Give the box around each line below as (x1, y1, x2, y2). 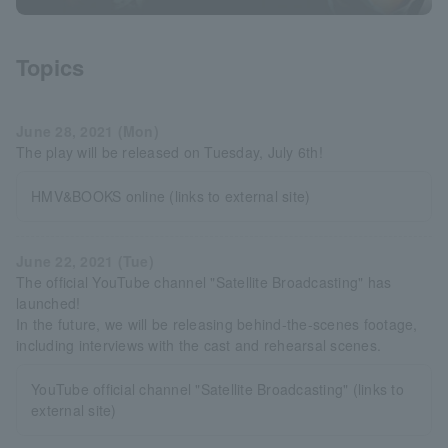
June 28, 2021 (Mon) (16, 120, 159, 141)
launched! (16, 292, 81, 313)
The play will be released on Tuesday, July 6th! (16, 141, 323, 162)
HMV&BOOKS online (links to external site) (31, 185, 311, 206)
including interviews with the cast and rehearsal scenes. (16, 334, 382, 355)
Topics (16, 50, 85, 83)
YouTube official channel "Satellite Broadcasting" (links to (31, 378, 404, 399)
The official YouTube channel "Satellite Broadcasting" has (16, 271, 392, 292)
